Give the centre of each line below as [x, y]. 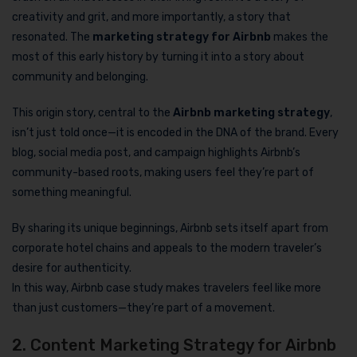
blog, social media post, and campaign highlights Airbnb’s [156, 153]
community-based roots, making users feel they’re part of [163, 173]
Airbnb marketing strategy [251, 113]
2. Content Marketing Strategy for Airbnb [174, 345]
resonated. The [52, 37]
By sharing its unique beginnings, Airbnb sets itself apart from [170, 228]
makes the [300, 37]
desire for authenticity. [72, 268]
